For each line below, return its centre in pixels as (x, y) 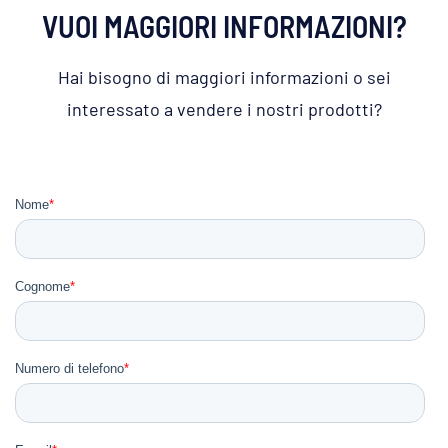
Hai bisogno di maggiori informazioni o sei (224, 76)
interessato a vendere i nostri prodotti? (224, 108)
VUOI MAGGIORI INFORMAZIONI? (224, 25)
